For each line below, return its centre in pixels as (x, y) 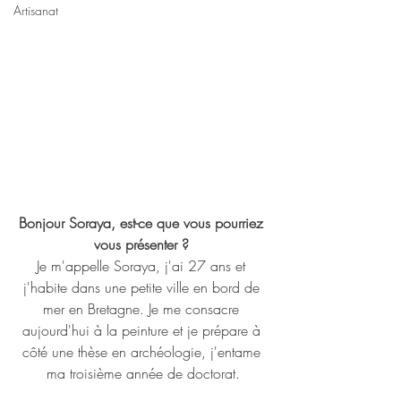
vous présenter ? (143, 244)
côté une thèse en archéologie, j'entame (143, 352)
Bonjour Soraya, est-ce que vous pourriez (143, 223)
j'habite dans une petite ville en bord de (143, 287)
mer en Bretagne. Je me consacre (143, 309)
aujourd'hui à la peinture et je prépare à (143, 330)
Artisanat (36, 10)
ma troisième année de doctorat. (143, 373)
